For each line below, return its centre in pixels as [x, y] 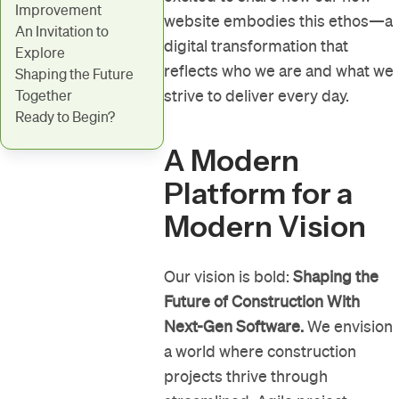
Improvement [60, 10]
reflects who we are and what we [279, 71]
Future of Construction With [262, 302]
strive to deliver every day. [257, 96]
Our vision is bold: [229, 277]
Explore [41, 53]
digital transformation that [256, 46]
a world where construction [261, 352]
